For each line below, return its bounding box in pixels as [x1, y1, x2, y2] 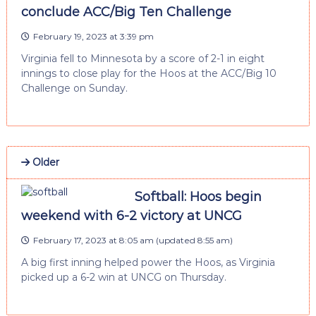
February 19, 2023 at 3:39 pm [32, 30, 154, 42]
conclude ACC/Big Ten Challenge [20, 4, 231, 20]
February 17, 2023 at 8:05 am [32, 234, 154, 245]
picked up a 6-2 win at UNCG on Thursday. [20, 270, 226, 284]
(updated [153, 234, 197, 245]
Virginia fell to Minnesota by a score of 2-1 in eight [20, 51, 265, 65]
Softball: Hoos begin [134, 188, 262, 205]
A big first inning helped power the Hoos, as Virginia [20, 255, 275, 269]
